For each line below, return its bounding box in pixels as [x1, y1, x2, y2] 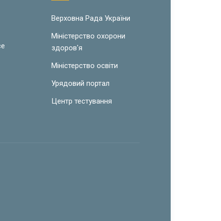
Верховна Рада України [51, 13, 130, 23]
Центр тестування [51, 96, 112, 106]
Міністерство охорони [51, 31, 125, 40]
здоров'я [51, 43, 82, 52]
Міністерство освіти [51, 61, 118, 70]
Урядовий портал [51, 78, 110, 88]
